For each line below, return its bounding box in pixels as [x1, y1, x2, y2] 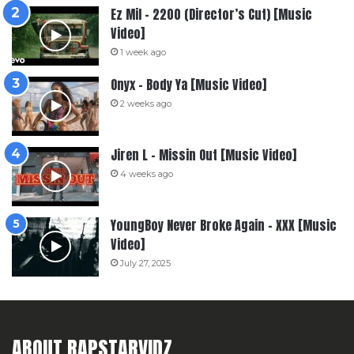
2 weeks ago [120, 97, 171, 109]
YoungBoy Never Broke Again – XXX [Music [111, 215, 337, 235]
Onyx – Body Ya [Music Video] [111, 74, 266, 94]
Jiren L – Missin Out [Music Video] [111, 145, 296, 164]
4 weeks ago [120, 168, 173, 179]
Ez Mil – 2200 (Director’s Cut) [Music [111, 4, 312, 24]
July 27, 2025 [120, 257, 171, 269]
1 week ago [120, 46, 166, 58]
